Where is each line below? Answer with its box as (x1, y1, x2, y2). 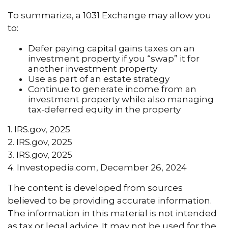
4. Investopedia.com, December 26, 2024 (8, 162, 187, 173)
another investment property (28, 63, 157, 74)
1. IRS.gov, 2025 (8, 124, 70, 134)
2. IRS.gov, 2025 (8, 136, 72, 147)
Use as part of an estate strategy (28, 73, 169, 84)
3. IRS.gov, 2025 (8, 149, 72, 160)
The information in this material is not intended (8, 208, 217, 218)
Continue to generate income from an (28, 83, 196, 94)
